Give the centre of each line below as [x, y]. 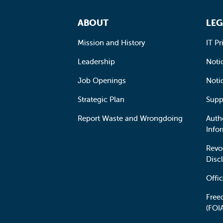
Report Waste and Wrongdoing [130, 118]
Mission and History [111, 43]
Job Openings [102, 80]
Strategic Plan [101, 99]
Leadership [96, 61]
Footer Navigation [109, 17]
